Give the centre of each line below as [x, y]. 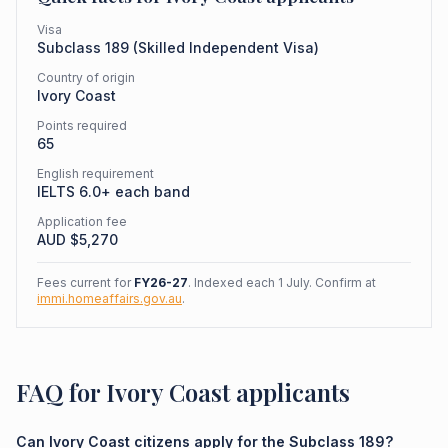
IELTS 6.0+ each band [113, 191]
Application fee [82, 221]
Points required [82, 125]
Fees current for [85, 282]
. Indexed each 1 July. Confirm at [282, 282]
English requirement [95, 173]
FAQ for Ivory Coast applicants [183, 392]
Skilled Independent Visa [226, 47]
